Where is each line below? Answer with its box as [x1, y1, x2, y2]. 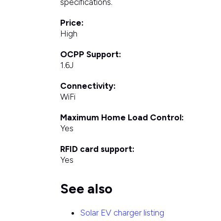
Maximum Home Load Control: [60, 112, 184, 122]
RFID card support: [60, 144, 135, 154]
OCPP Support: [60, 49, 121, 59]
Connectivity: [60, 81, 116, 91]
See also [60, 181, 112, 197]
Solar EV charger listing [79, 208, 164, 218]
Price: [60, 18, 84, 28]
